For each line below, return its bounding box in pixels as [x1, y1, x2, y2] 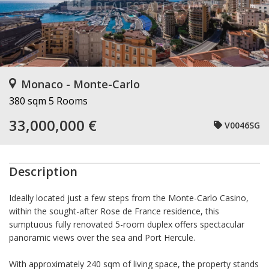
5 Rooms [49, 94, 88, 107]
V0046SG [225, 119, 260, 131]
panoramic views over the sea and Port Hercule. [9, 232, 195, 243]
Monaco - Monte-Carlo [21, 77, 140, 91]
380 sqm [9, 94, 46, 107]
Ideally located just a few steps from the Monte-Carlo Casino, [9, 192, 249, 204]
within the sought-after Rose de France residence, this [9, 205, 219, 217]
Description [9, 163, 77, 180]
